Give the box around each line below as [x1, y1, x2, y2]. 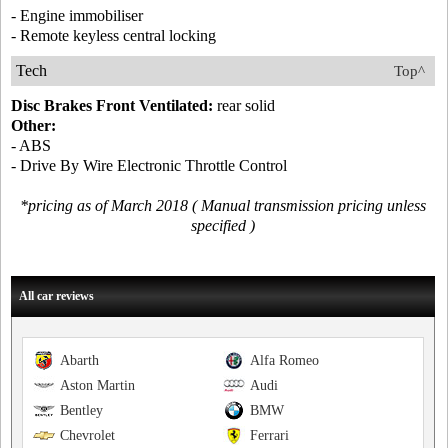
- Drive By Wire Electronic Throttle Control [11, 157, 287, 174]
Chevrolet [60, 428, 115, 443]
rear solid [213, 97, 275, 114]
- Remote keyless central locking [11, 27, 216, 44]
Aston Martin [60, 378, 135, 393]
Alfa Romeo [249, 353, 319, 368]
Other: [11, 117, 56, 134]
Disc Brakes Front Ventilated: [11, 97, 213, 114]
